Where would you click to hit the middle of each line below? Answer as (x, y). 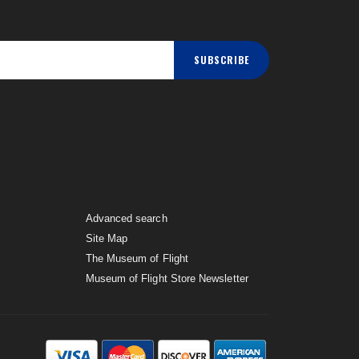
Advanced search (126, 218)
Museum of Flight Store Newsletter (167, 278)
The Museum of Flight (137, 258)
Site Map (107, 238)
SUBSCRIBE (222, 59)
